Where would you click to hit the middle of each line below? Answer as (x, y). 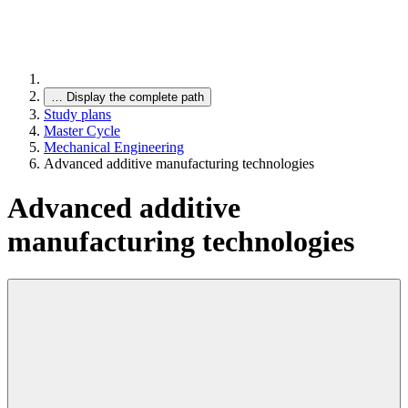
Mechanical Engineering (114, 147)
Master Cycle (82, 131)
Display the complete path (135, 97)
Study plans (77, 114)
